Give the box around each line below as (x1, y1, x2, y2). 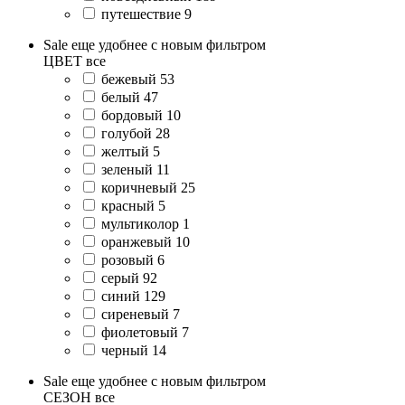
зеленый (101, 161, 153, 177)
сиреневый (101, 306, 169, 322)
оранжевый (101, 233, 172, 250)
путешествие (101, 5, 181, 22)
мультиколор (101, 215, 179, 231)
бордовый (101, 107, 163, 123)
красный (101, 197, 155, 213)
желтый (101, 143, 149, 159)
